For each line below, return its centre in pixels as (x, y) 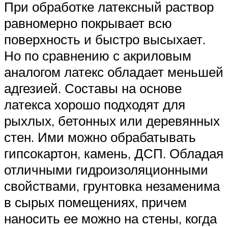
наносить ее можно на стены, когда (110, 218)
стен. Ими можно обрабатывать (100, 137)
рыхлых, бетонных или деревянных (112, 120)
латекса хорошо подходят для (95, 104)
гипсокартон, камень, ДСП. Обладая (114, 153)
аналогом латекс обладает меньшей (114, 72)
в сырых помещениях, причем (95, 202)
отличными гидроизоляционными (106, 169)
